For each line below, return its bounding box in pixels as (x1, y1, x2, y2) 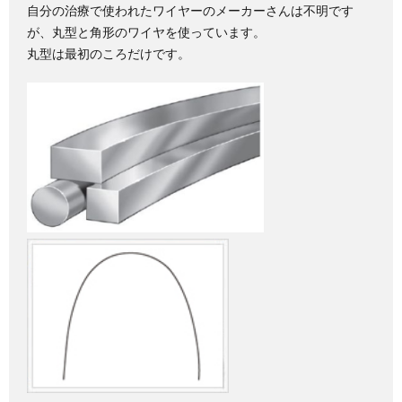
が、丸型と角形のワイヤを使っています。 (27, 24, 266, 39)
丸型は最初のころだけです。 (27, 46, 190, 61)
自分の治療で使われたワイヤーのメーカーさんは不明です (27, 3, 354, 18)
